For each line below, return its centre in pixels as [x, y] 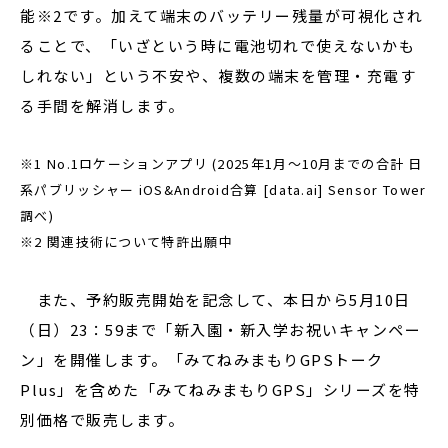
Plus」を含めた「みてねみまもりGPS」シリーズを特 [220, 389]
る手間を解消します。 [102, 105]
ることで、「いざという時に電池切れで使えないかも [217, 45]
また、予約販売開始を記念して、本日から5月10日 [215, 299]
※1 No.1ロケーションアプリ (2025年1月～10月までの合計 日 [221, 163]
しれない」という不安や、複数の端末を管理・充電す [218, 75]
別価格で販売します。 [102, 419]
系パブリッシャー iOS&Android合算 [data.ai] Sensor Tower [223, 189]
